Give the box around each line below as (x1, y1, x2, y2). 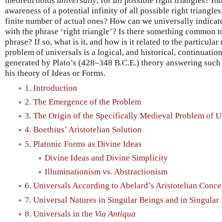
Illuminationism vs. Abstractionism (45, 167, 167, 177)
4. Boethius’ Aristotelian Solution (25, 125, 142, 135)
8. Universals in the (25, 209, 95, 219)
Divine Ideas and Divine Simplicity (45, 153, 168, 163)
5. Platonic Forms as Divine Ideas (25, 139, 142, 149)
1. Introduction (25, 83, 77, 93)
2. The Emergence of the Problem (25, 97, 141, 107)
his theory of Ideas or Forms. (5, 68, 106, 78)
